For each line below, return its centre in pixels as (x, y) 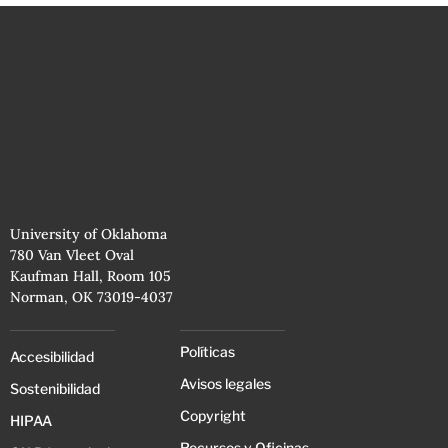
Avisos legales (225, 383)
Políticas (207, 351)
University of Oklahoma (88, 233)
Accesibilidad (52, 356)
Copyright (213, 415)
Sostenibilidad (55, 388)
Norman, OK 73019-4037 (91, 296)
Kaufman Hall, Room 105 (90, 275)
